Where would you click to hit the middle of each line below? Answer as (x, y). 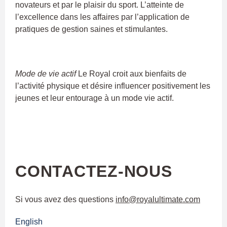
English (29, 221)
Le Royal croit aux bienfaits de (131, 73)
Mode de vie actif (46, 73)
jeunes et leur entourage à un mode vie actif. (94, 98)
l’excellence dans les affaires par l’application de (102, 17)
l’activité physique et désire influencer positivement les (113, 86)
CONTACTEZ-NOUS (94, 171)
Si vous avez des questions (65, 199)
